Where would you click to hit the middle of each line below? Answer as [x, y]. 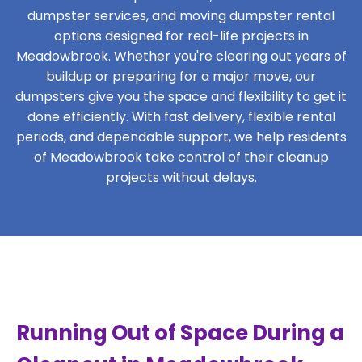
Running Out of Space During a [180, 333]
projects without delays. [181, 177]
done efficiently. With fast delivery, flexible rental [181, 117]
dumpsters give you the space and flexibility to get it [181, 97]
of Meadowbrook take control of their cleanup [181, 157]
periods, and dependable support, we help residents [181, 137]
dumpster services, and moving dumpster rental [181, 16]
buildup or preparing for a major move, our [181, 76]
